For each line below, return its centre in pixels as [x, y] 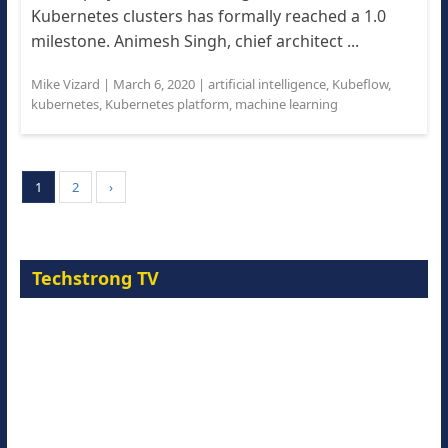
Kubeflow [359, 84]
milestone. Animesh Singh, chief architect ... [194, 41]
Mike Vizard [65, 84]
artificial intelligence [266, 84]
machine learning [286, 104]
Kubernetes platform [166, 104]
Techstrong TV [95, 278]
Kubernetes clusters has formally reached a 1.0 [208, 16]
